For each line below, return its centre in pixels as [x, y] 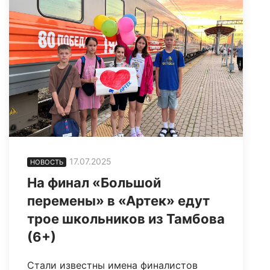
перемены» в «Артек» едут [118, 201]
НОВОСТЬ [47, 162]
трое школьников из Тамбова [126, 219]
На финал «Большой [94, 183]
